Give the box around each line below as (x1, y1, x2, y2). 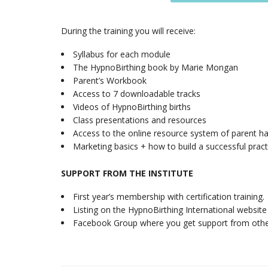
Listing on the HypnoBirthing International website (73, 203, 267, 215)
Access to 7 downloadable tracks (73, 87, 200, 99)
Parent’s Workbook (73, 74, 147, 86)
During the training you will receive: (61, 25, 196, 36)
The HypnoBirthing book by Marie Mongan (73, 61, 238, 73)
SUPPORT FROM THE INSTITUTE (61, 167, 193, 179)
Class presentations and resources (73, 114, 206, 126)
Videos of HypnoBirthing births (73, 100, 191, 112)
